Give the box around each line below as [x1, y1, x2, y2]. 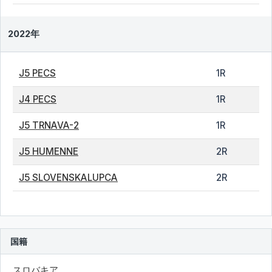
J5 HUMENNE [19, 146, 78, 157]
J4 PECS [19, 93, 56, 105]
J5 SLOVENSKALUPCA [19, 172, 118, 183]
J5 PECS [19, 67, 56, 79]
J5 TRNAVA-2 [19, 120, 79, 131]
